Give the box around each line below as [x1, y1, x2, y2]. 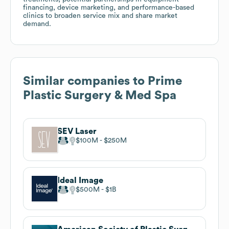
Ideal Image [57, 176, 103, 185]
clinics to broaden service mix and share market [23, 12, 177, 19]
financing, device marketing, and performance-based [23, 4, 194, 11]
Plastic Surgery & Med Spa [23, 89, 176, 102]
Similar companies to [23, 75, 148, 87]
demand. [23, 20, 51, 28]
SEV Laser [57, 127, 97, 135]
